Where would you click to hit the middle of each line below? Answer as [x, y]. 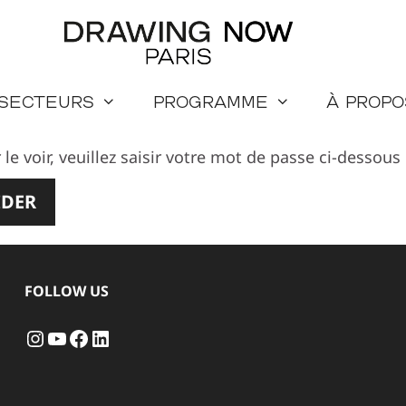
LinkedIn [133, 337]
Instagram [76, 337]
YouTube [90, 337]
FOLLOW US [66, 290]
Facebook [116, 337]
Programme [210, 102]
